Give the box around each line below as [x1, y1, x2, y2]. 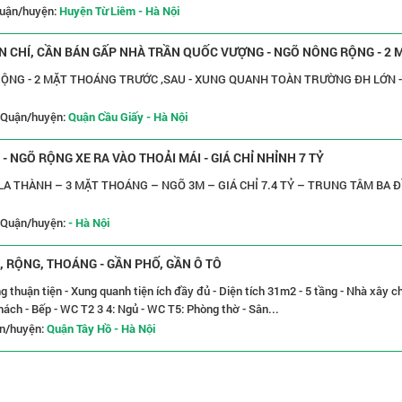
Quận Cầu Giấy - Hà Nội [68, 109, 188, 125]
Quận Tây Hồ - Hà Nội [47, 320, 155, 336]
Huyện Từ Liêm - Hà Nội [59, 3, 179, 19]
